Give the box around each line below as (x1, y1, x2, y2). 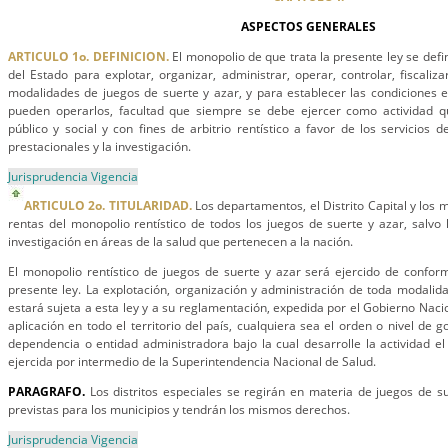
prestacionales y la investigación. (8, 138, 191, 155)
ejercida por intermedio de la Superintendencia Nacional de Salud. (8, 353, 376, 370)
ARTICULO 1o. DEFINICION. (8, 48, 169, 65)
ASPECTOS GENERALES (240, 18, 376, 35)
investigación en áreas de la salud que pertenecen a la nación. (8, 233, 353, 250)
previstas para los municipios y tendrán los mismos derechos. (8, 401, 350, 418)
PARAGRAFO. (8, 383, 85, 400)
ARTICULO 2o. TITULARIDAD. (24, 197, 192, 214)
